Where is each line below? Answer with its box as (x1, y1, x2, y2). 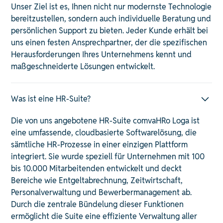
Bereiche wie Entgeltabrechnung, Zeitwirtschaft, (11, 175, 183, 186)
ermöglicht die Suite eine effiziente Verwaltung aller (11, 211, 198, 222)
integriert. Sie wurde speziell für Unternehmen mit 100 (11, 151, 205, 162)
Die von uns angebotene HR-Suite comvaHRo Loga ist (11, 115, 200, 126)
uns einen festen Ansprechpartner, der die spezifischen (11, 37, 208, 48)
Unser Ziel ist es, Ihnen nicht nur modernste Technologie (11, 1, 212, 12)
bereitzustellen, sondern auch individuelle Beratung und (11, 13, 212, 24)
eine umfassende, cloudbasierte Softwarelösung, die (11, 127, 197, 138)
